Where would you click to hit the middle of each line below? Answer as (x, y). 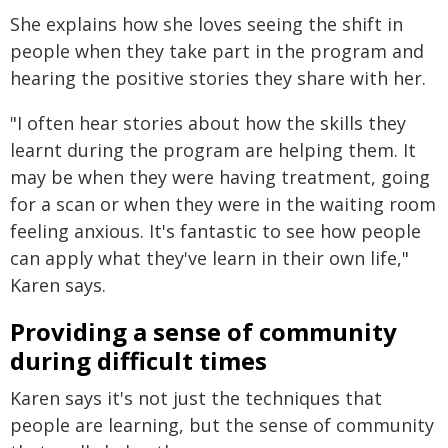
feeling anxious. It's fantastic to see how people (215, 231)
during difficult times (138, 360)
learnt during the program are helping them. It (213, 150)
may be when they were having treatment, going (220, 177)
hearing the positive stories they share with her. (218, 78)
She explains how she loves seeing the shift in (206, 24)
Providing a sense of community (203, 331)
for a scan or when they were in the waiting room (223, 204)
